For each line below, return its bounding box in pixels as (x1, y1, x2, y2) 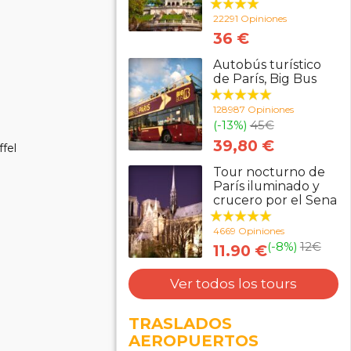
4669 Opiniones (212, 225, 284, 237)
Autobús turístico (212, 57, 321, 72)
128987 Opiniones (212, 103, 294, 115)
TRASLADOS (128, 314, 232, 333)
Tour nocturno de (212, 165, 325, 179)
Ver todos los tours (170, 276, 297, 291)
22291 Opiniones (212, 13, 287, 24)
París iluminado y (212, 179, 320, 194)
